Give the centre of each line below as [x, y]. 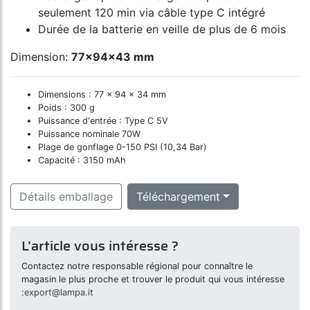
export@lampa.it [59, 293]
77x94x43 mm [113, 57]
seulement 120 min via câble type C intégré [152, 13]
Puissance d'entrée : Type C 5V [103, 121]
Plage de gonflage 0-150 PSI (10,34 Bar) [122, 147]
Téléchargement [178, 197]
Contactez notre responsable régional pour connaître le [137, 266]
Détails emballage [66, 197]
